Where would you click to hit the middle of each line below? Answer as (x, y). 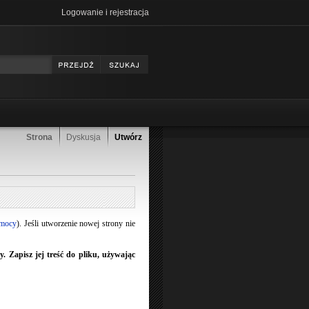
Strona (39, 137)
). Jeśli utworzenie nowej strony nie (76, 224)
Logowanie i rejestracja (105, 12)
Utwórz (128, 137)
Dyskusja (83, 137)
